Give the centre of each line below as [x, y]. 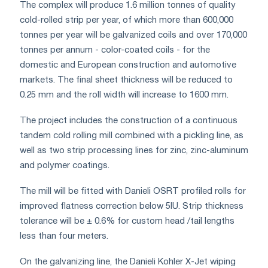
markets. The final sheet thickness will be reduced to [126, 80]
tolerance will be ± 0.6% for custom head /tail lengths [127, 221]
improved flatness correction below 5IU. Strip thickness [132, 206]
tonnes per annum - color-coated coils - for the [115, 50]
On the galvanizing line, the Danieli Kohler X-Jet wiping [128, 262]
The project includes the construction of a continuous [129, 121]
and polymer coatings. [65, 165]
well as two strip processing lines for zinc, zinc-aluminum [134, 150]
